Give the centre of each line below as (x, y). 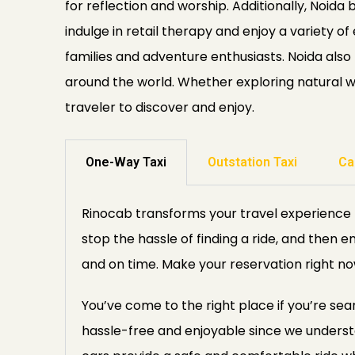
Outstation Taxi (252, 162)
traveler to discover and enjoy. (160, 107)
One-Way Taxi (126, 162)
